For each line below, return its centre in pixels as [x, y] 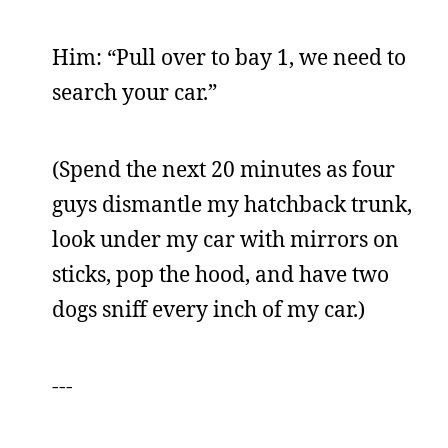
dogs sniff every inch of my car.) [208, 309]
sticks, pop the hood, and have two [220, 274]
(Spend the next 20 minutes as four [223, 169]
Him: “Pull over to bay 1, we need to [229, 57]
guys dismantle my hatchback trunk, [232, 204]
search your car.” [134, 92]
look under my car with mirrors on [225, 239]
